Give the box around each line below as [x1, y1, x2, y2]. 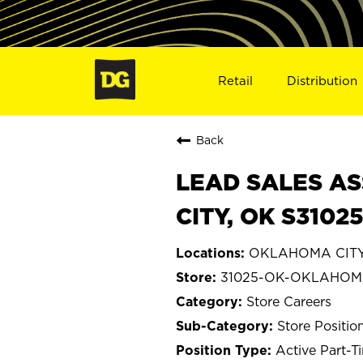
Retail [217, 73, 253, 88]
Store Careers [246, 293, 331, 309]
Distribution [287, 73, 358, 88]
